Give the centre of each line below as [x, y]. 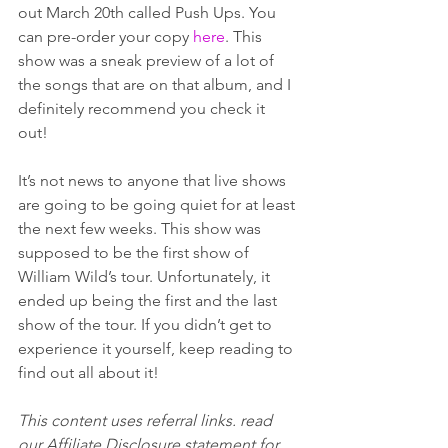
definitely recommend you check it [143, 108]
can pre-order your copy [105, 36]
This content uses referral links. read [147, 420]
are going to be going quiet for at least [158, 204]
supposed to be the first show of [135, 252]
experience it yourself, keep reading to [157, 348]
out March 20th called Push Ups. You [149, 12]
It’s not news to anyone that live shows [154, 180]
